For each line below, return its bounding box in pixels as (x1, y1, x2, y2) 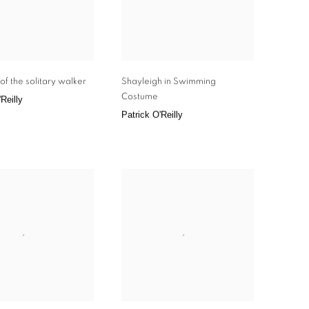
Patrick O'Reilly (121, 109, 183, 120)
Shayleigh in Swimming (121, 77, 216, 86)
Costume (121, 92, 158, 101)
